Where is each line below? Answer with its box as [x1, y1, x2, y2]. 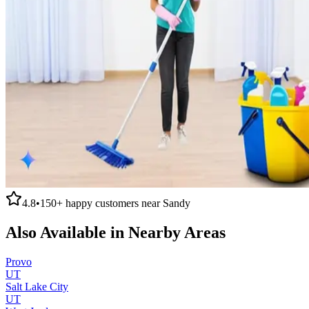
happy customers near [63, 197, 163, 209]
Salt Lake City [6, 280, 68, 292]
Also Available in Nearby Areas [6, 223, 226, 241]
